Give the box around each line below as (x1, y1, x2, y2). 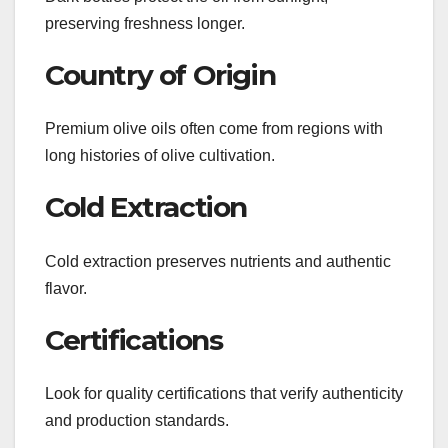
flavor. (45, 279, 87, 297)
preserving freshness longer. (45, 14, 245, 32)
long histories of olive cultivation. (45, 147, 275, 165)
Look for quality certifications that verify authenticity (45, 384, 403, 402)
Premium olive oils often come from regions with (45, 120, 383, 138)
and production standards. (45, 411, 229, 429)
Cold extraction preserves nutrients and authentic (45, 252, 391, 270)
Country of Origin (45, 57, 276, 92)
